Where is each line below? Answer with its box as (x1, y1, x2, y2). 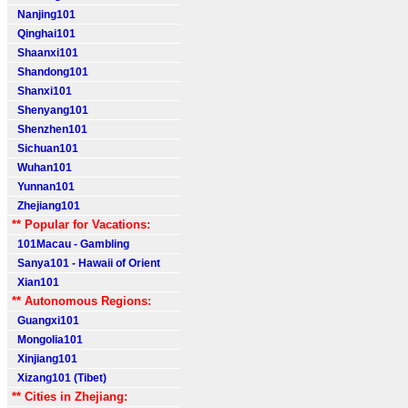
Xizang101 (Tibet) (12, 372, 107, 384)
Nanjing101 (12, 8, 76, 21)
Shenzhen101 (12, 123, 87, 136)
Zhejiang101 (12, 199, 80, 212)
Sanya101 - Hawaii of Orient (12, 257, 160, 270)
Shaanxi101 (12, 46, 78, 59)
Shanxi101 (12, 85, 72, 97)
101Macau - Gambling (12, 238, 129, 250)
